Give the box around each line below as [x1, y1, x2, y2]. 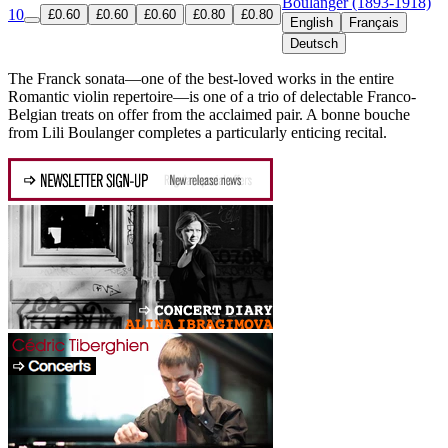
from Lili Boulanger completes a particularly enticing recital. [8, 124, 387, 142]
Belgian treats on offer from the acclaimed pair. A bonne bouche [8, 106, 410, 124]
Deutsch [290, 36, 338, 52]
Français [349, 15, 399, 31]
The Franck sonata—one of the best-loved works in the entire [8, 70, 394, 88]
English [290, 15, 333, 31]
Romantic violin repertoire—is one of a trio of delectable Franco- [8, 88, 416, 106]
